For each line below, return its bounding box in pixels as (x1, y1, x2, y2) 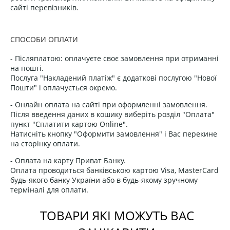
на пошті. (10, 63, 44, 73)
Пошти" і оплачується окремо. (10, 82, 117, 92)
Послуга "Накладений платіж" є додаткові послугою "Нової (10, 72, 217, 83)
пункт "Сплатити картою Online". (10, 119, 128, 129)
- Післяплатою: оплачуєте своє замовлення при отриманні (10, 53, 219, 63)
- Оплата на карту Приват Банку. (10, 155, 126, 165)
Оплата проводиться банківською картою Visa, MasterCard (10, 165, 219, 175)
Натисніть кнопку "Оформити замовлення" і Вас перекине (10, 128, 217, 139)
